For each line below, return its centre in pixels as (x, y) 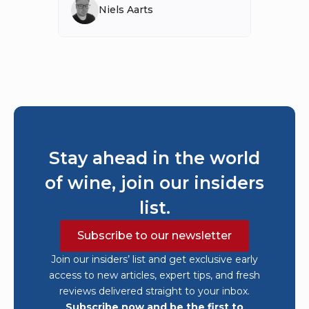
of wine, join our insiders (154, 182)
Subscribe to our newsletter (154, 235)
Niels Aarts (126, 10)
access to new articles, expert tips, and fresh (154, 275)
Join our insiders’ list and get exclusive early (154, 259)
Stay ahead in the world (154, 158)
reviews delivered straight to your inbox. (154, 291)
